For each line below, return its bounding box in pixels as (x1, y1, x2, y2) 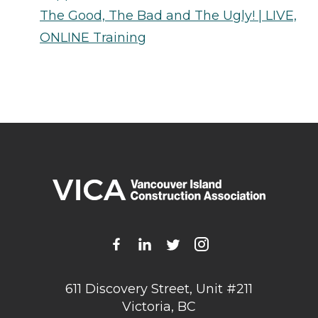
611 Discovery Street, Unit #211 (65, 281, 253, 297)
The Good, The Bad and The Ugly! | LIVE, (40, 7, 297, 23)
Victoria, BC (122, 299, 196, 315)
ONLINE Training (40, 29, 146, 45)
